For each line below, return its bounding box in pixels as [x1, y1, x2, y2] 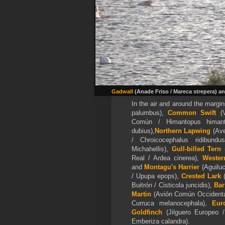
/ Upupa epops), [132, 172, 179, 180]
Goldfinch [132, 208, 162, 216]
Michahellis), [132, 145, 172, 153]
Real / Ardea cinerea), [132, 154, 199, 162]
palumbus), [132, 108, 168, 117]
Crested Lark [179, 172, 221, 180]
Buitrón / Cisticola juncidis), [132, 181, 214, 189]
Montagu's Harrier [144, 163, 200, 171]
